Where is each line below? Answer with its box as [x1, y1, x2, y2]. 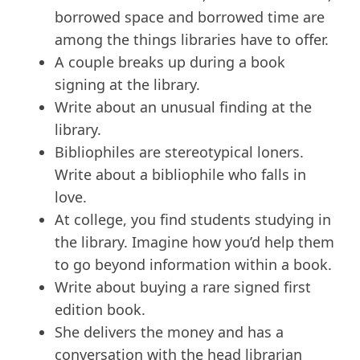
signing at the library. [55, 75, 200, 95]
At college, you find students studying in [55, 210, 331, 230]
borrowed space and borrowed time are [55, 7, 325, 27]
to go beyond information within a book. [55, 255, 332, 275]
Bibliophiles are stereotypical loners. [55, 142, 304, 162]
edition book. [55, 300, 145, 320]
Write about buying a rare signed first [55, 277, 311, 297]
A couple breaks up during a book [55, 52, 285, 72]
